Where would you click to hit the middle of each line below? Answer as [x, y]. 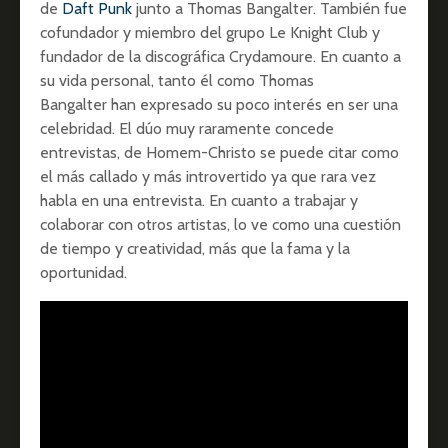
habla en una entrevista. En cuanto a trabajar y [199, 200]
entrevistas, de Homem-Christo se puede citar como [219, 152]
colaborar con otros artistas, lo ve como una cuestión [220, 224]
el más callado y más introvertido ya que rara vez [208, 176]
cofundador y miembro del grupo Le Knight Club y [210, 32]
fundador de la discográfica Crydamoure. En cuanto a [220, 56]
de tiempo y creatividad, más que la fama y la [195, 248]
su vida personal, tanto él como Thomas [177, 80]
